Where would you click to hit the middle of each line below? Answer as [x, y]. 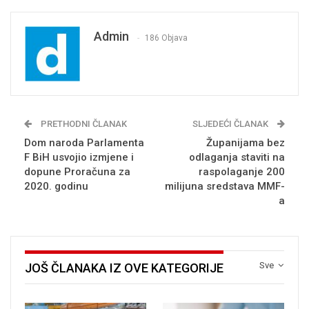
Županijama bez [246, 143]
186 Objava [166, 38]
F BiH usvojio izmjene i [79, 158]
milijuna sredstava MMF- [225, 187]
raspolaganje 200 [242, 172]
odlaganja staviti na [237, 158]
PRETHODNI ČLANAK [83, 124]
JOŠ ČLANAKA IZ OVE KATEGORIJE [124, 268]
